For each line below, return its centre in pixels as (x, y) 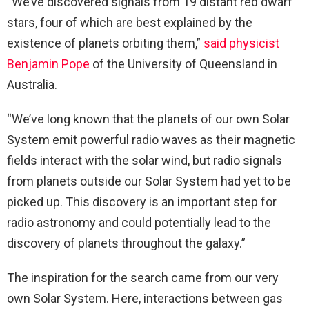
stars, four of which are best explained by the (130, 23)
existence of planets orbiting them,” (105, 43)
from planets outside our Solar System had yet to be (149, 181)
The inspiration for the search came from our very (143, 278)
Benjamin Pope (48, 64)
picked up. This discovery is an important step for (142, 202)
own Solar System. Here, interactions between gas (145, 299)
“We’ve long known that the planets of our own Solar (148, 119)
